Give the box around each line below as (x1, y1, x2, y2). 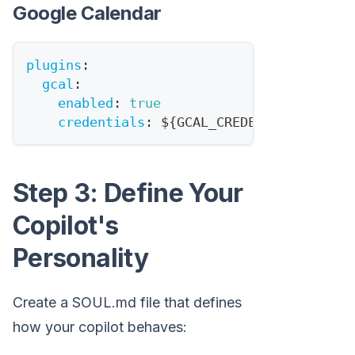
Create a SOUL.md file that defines (13, 294, 242, 311)
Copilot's (13, 210, 119, 242)
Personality (13, 242, 148, 274)
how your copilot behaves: (13, 319, 187, 336)
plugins (26, 57, 82, 74)
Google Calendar (13, 2, 162, 25)
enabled (58, 95, 113, 112)
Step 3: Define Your (13, 177, 243, 209)
